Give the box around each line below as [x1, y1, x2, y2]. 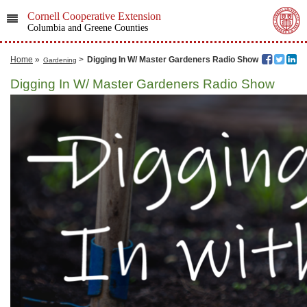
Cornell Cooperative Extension [27, 10, 161, 22]
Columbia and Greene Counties [27, 23, 148, 33]
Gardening [43, 56, 77, 64]
